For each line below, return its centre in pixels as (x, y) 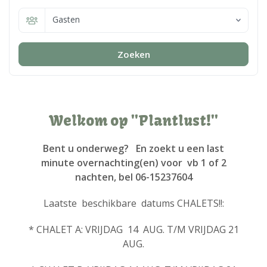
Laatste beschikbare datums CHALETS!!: (133, 203)
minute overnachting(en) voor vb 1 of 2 (133, 163)
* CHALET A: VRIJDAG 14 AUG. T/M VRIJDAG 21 (133, 229)
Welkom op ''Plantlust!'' (133, 120)
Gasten (66, 19)
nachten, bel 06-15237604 (133, 177)
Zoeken (133, 54)
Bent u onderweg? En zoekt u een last (133, 148)
